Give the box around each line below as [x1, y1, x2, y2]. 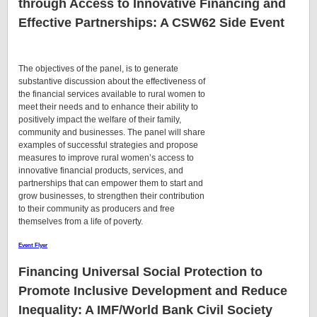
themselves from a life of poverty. [18, 216, 143, 226]
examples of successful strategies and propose [18, 139, 198, 150]
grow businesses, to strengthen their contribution [18, 190, 204, 201]
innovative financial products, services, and [18, 165, 183, 175]
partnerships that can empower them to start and [18, 178, 203, 188]
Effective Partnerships [18, 15, 153, 30]
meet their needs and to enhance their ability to [18, 101, 198, 112]
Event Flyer [18, 241, 47, 248]
